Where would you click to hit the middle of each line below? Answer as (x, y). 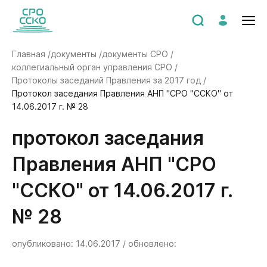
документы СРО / (138, 54)
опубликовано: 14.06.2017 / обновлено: (94, 243)
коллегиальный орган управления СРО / (95, 67)
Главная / (31, 54)
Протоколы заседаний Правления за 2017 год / (109, 80)
